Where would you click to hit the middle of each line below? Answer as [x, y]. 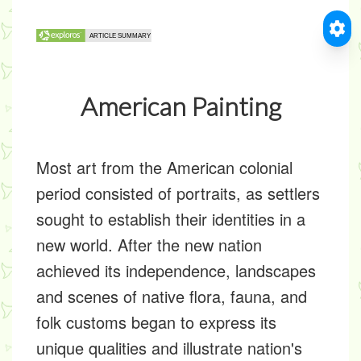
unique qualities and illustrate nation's [169, 348]
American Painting [180, 106]
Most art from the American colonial [164, 167]
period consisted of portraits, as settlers [178, 193]
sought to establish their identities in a [171, 219]
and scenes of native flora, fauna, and [172, 296]
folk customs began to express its [156, 322]
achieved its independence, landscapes [176, 270]
